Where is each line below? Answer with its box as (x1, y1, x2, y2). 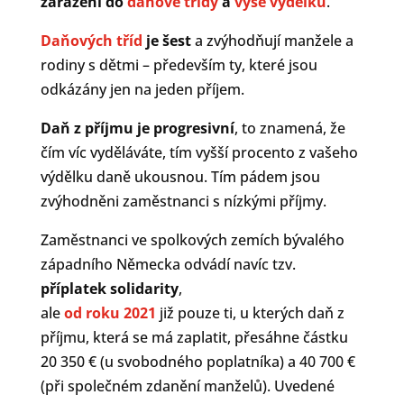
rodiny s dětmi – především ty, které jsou (40, 54, 317, 75)
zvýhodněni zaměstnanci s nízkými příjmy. (40, 190, 326, 211)
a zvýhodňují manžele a (190, 30, 353, 50)
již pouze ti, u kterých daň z (155, 302, 344, 323)
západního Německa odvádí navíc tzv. (40, 253, 296, 274)
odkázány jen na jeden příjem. (40, 78, 244, 99)
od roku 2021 (63, 302, 156, 323)
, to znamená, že (234, 117, 345, 138)
